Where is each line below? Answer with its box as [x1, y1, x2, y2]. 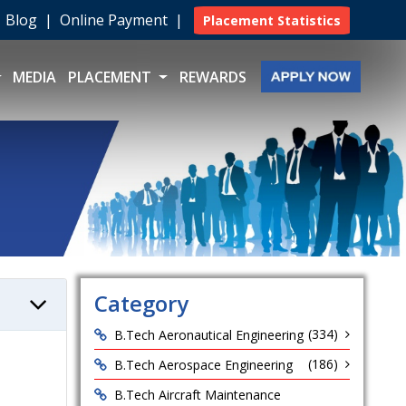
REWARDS [179, 67, 246, 88]
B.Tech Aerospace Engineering [113, 356, 293, 373]
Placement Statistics [203, 12, 341, 29]
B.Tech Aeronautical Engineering [113, 326, 304, 343]
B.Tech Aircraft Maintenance [113, 386, 281, 403]
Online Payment [60, 10, 171, 30]
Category [93, 288, 188, 318]
